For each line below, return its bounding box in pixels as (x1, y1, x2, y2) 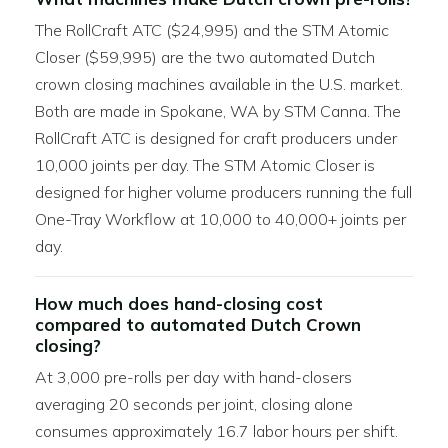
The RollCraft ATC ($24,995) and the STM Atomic (35, 20, 389, 40)
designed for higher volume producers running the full (35, 182, 412, 202)
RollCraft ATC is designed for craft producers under (35, 128, 397, 148)
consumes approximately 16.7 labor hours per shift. (35, 421, 398, 441)
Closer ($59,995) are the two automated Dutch (35, 47, 375, 67)
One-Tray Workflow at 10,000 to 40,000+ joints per (35, 209, 406, 229)
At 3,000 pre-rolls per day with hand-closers (35, 367, 352, 387)
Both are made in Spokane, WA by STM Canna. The (35, 101, 401, 121)
